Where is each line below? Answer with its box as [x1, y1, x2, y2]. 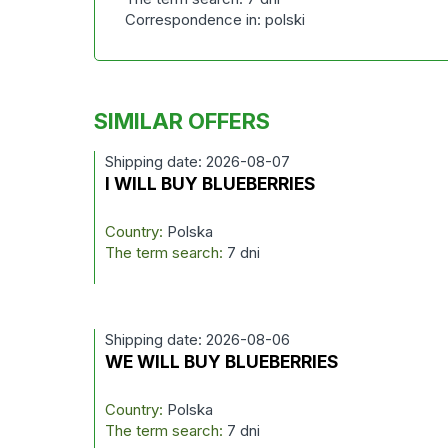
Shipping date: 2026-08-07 [105, 152, 291, 171]
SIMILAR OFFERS [94, 108, 271, 134]
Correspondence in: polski [125, 10, 306, 29]
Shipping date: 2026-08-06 [105, 330, 291, 349]
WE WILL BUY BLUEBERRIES [105, 351, 340, 372]
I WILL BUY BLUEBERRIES [105, 173, 317, 194]
